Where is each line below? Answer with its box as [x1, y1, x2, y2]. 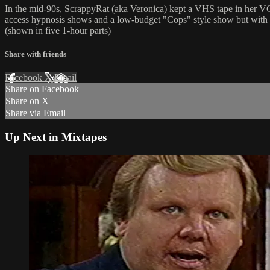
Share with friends [5, 49, 66, 59]
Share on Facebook [5, 84, 79, 95]
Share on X [5, 96, 49, 107]
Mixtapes [61, 131, 107, 143]
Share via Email [5, 108, 66, 119]
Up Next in [5, 131, 61, 143]
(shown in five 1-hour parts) [5, 25, 111, 36]
